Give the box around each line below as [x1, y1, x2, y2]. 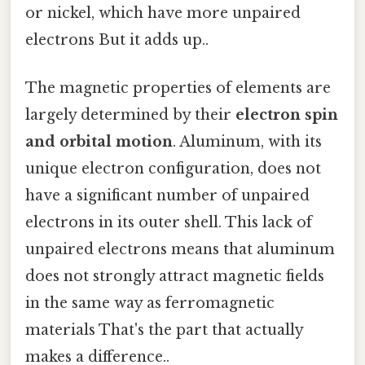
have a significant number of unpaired [25, 187, 310, 205]
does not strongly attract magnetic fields [25, 267, 324, 286]
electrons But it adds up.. [25, 31, 209, 50]
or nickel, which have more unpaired [25, 4, 301, 23]
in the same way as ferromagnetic [25, 294, 275, 313]
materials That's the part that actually [25, 321, 303, 340]
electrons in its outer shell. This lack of [25, 213, 312, 232]
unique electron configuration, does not [25, 160, 321, 178]
